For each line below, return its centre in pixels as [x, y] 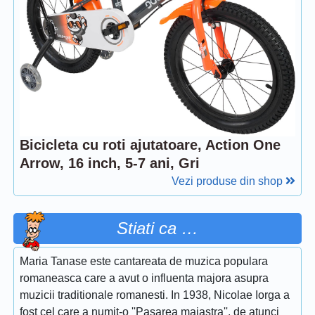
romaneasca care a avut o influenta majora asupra [144, 278]
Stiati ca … [157, 228]
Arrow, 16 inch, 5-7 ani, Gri [110, 163]
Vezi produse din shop [229, 181]
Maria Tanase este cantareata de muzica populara [144, 261]
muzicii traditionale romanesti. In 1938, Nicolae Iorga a [155, 295]
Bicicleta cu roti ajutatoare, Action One [150, 144]
